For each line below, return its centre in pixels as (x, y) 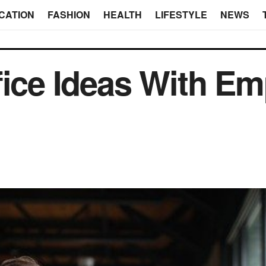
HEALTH (122, 15)
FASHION (69, 15)
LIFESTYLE (181, 15)
